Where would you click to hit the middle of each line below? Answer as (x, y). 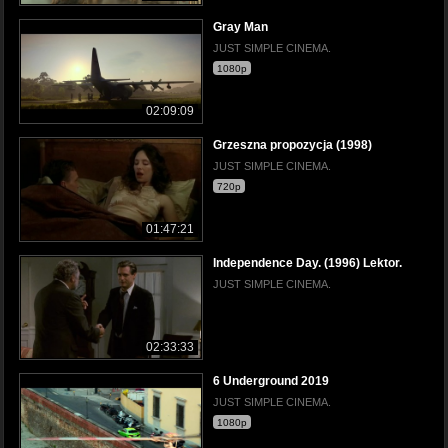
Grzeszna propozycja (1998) (292, 144)
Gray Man (240, 26)
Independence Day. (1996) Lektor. (307, 262)
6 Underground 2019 (271, 380)
